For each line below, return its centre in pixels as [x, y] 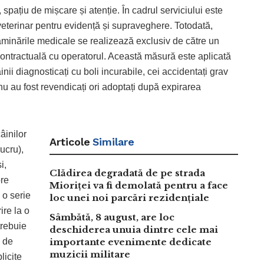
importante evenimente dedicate [131, 242]
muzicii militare [90, 254]
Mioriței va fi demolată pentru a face [139, 185]
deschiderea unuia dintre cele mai [134, 229]
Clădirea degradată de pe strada [127, 173]
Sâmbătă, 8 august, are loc [112, 217]
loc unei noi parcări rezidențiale [129, 197]
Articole [70, 141]
